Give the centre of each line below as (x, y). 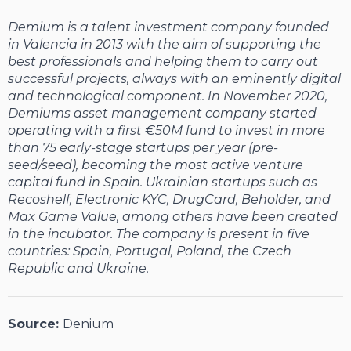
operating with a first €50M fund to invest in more (166, 131)
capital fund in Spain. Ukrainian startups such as (163, 183)
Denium (88, 324)
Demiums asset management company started (162, 114)
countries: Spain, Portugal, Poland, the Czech (150, 251)
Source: (35, 324)
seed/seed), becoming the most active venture (156, 165)
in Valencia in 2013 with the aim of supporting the (165, 45)
